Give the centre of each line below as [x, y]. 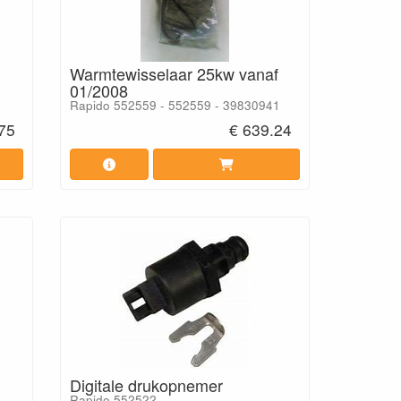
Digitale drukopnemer [146, 385]
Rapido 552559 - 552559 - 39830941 [175, 105]
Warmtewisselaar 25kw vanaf [174, 73]
